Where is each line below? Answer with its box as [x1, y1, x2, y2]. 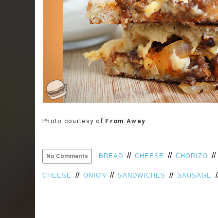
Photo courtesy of [42, 117, 106, 125]
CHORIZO [176, 152, 208, 160]
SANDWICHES [118, 171, 165, 179]
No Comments [46, 152, 88, 160]
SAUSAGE [177, 171, 212, 179]
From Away [105, 117, 146, 125]
